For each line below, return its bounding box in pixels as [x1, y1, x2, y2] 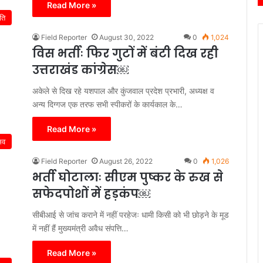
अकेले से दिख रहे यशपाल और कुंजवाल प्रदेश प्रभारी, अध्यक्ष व [32, 85, 214, 96]
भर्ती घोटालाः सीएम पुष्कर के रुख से [32, 168, 223, 186]
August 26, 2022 [99, 156, 153, 166]
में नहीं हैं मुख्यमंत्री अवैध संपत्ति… [32, 222, 129, 233]
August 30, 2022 [99, 32, 154, 42]
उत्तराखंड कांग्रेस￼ [32, 61, 129, 78]
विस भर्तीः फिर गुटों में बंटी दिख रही [32, 45, 218, 62]
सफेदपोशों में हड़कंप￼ [32, 185, 150, 202]
